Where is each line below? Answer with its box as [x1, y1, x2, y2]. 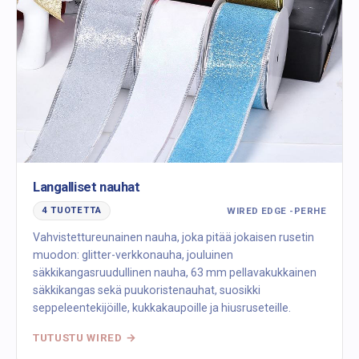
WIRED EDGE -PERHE [227, 204, 326, 216]
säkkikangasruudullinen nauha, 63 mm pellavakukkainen [33, 266, 317, 280]
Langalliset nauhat [33, 179, 140, 196]
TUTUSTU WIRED [33, 331, 123, 345]
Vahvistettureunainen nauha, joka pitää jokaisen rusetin [33, 231, 314, 244]
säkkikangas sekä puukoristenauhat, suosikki [33, 284, 260, 297]
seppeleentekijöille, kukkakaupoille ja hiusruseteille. [33, 301, 291, 315]
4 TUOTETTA [42, 205, 102, 216]
